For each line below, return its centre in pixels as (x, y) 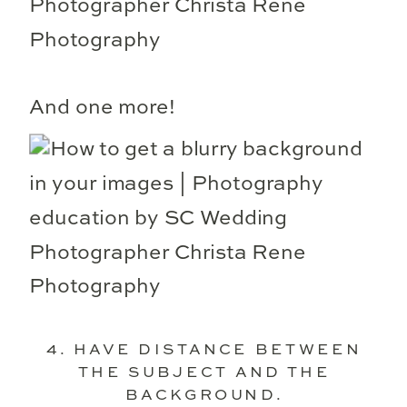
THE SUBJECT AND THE (204, 372)
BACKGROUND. (204, 395)
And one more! (105, 108)
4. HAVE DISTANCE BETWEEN (204, 349)
